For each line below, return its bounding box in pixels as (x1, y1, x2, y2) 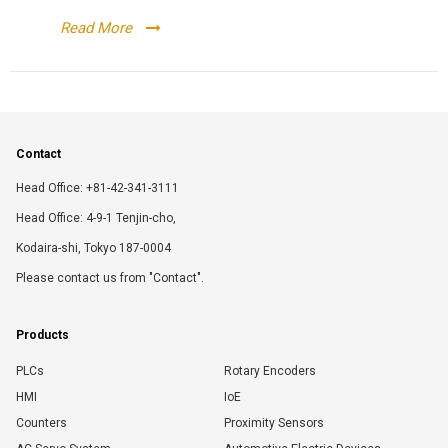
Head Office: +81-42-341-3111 (16, 181, 179, 195)
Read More (60, 19, 132, 37)
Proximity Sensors (224, 416, 324, 430)
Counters (16, 416, 67, 430)
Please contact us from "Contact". (16, 271, 204, 285)
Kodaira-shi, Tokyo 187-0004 (16, 241, 171, 255)
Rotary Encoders (224, 364, 316, 378)
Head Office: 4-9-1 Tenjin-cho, (16, 211, 176, 225)
